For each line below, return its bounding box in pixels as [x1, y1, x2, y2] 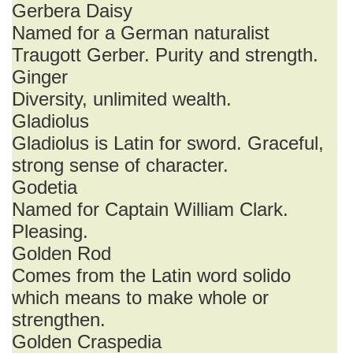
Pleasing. [12, 221, 88, 242]
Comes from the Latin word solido [12, 265, 291, 286]
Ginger [12, 66, 68, 87]
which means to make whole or [12, 287, 269, 308]
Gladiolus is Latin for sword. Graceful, [12, 132, 324, 154]
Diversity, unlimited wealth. [12, 88, 232, 110]
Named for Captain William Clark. [12, 199, 288, 220]
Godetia [12, 176, 77, 198]
